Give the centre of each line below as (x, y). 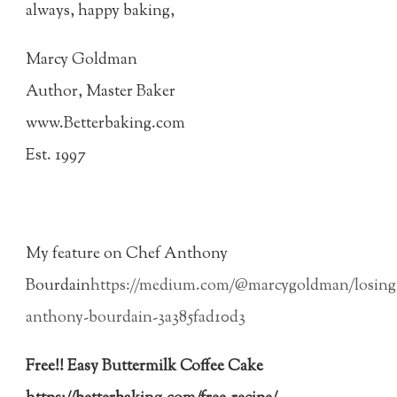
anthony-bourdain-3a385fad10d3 (136, 318)
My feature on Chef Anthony (127, 254)
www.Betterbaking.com (106, 125)
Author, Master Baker (101, 93)
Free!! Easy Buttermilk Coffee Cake (145, 367)
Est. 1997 (56, 156)
